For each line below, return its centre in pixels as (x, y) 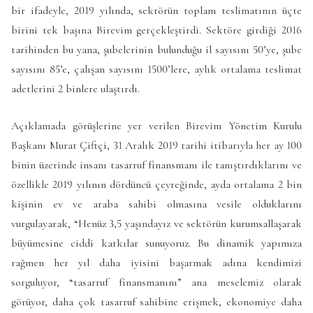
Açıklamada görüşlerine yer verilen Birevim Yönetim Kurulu (156, 126)
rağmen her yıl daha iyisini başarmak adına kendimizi (156, 263)
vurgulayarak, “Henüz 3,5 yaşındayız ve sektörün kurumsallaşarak (156, 224)
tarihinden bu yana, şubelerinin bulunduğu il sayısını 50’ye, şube (156, 49)
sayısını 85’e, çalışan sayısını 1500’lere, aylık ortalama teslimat (156, 69)
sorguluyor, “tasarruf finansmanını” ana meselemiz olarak (156, 283)
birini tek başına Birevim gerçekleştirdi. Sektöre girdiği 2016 (156, 30)
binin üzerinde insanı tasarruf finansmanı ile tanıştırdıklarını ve (156, 165)
